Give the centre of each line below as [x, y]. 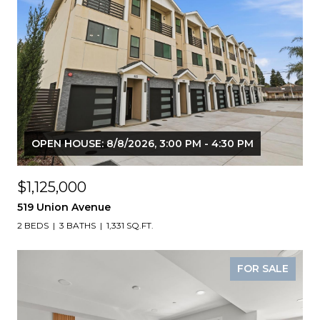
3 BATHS [77, 225]
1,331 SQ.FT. [130, 225]
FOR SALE [263, 268]
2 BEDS [33, 225]
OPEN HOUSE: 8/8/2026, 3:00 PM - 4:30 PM [142, 143]
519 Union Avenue [64, 207]
